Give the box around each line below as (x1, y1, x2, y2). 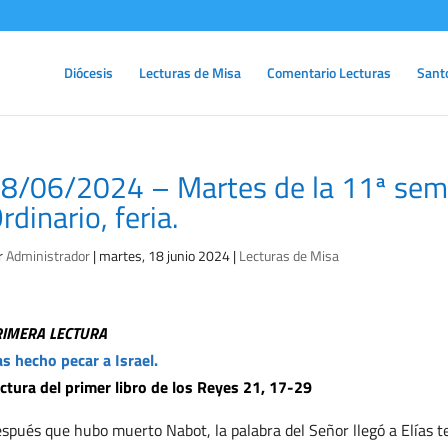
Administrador (5, 245, 90, 266)
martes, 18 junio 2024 (98, 245, 230, 266)
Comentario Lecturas (267, 62, 391, 83)
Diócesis (64, 62, 113, 83)
